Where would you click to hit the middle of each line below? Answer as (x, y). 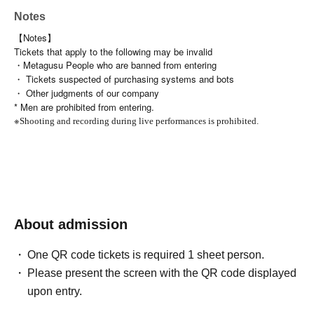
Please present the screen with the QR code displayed (162, 273)
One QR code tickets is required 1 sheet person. (146, 255)
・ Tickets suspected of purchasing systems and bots (124, 79)
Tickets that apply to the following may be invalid (113, 52)
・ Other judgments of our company (87, 93)
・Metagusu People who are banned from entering (115, 65)
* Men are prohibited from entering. (84, 107)
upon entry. (55, 291)
